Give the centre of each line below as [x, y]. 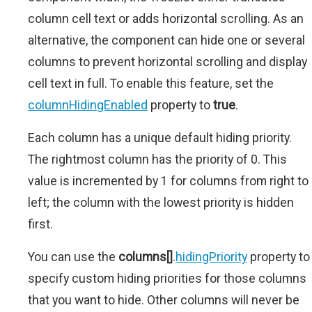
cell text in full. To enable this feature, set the [151, 84]
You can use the [73, 257]
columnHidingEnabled [88, 105]
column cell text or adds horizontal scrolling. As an [166, 19]
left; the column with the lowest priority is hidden [161, 203]
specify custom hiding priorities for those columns [167, 279]
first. [40, 224]
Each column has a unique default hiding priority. [160, 138]
